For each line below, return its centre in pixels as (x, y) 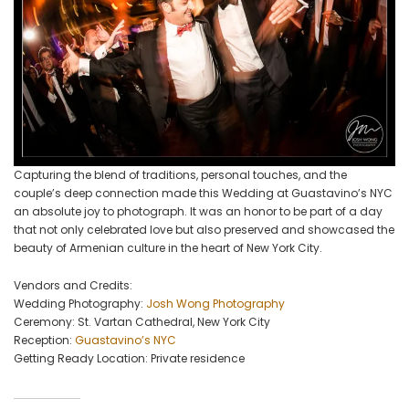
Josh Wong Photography (215, 304)
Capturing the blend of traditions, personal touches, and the (180, 175)
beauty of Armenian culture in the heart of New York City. (168, 248)
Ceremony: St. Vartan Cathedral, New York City (142, 322)
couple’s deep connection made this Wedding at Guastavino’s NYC (203, 194)
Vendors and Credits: (73, 286)
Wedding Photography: (80, 304)
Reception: (44, 341)
